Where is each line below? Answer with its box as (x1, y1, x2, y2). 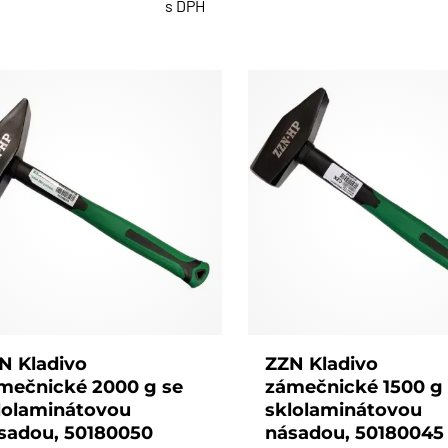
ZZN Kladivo (265, 352, 379, 375)
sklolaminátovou (265, 398, 423, 421)
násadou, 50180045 (265, 421, 445, 444)
